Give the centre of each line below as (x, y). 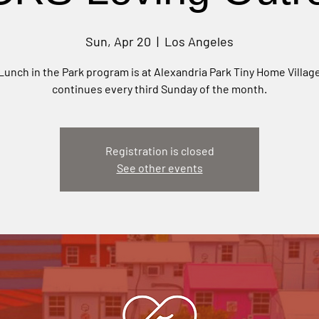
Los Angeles (199, 41)
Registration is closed (159, 151)
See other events (159, 168)
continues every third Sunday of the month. (159, 89)
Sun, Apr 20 (118, 41)
